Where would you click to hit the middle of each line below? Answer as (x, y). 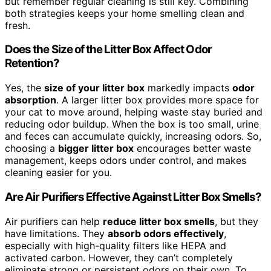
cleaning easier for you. (58, 173)
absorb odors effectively (166, 233)
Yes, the (24, 88)
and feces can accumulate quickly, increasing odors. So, (133, 136)
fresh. (18, 25)
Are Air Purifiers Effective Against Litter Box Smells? (133, 197)
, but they (237, 221)
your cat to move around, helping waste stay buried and (134, 112)
